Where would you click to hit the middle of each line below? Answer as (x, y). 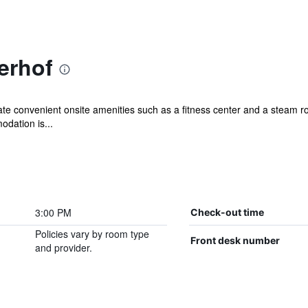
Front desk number (235, 240)
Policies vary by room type (92, 234)
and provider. (63, 247)
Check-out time (227, 212)
